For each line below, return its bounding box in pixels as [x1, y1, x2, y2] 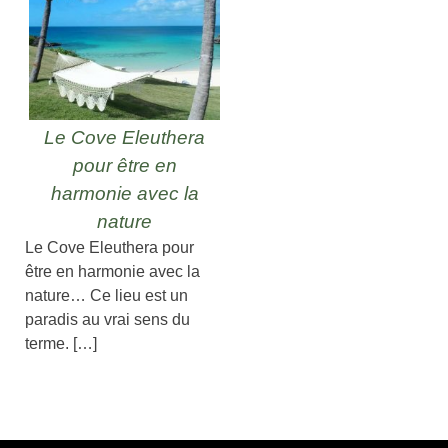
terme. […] [25, 335, 97, 353]
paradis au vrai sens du [25, 311, 190, 329]
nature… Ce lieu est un [25, 287, 188, 305]
